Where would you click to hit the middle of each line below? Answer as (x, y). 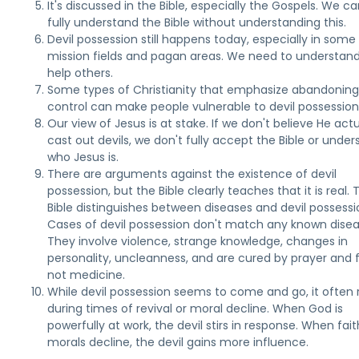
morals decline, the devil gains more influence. (178, 342)
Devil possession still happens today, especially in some (202, 39)
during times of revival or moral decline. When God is (196, 309)
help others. (81, 73)
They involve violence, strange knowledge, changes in (198, 241)
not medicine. (87, 275)
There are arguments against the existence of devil (192, 174)
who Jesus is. (83, 157)
